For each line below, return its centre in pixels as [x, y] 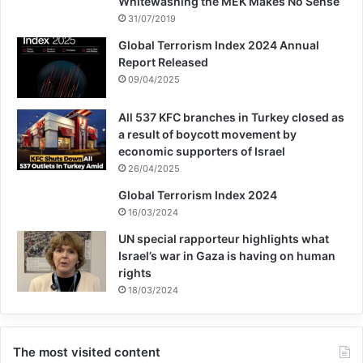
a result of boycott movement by [207, 134]
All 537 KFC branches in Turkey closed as [231, 117]
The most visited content [87, 352]
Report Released [163, 62]
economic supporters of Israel [202, 151]
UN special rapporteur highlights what [224, 238]
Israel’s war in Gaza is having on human [227, 255]
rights [135, 272]
